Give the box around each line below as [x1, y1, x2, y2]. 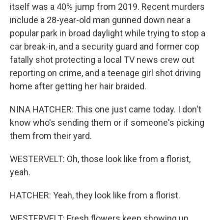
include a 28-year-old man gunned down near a [10, 15, 191, 25]
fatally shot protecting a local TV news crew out [10, 55, 194, 65]
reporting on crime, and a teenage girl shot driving [10, 68, 201, 78]
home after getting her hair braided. [10, 81, 146, 91]
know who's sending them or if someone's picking [10, 117, 204, 128]
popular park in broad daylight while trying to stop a [10, 28, 205, 38]
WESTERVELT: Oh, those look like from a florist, [10, 154, 191, 164]
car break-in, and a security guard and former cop [10, 41, 199, 52]
